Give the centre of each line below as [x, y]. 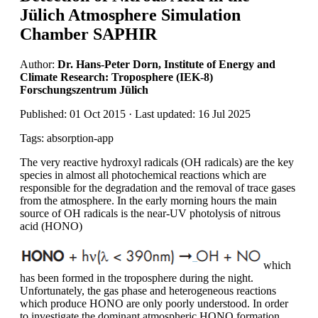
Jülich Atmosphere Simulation [130, 15]
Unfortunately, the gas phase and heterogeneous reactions [148, 290]
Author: [39, 64]
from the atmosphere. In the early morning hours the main [148, 200]
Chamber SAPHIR [88, 34]
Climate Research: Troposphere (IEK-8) [116, 77]
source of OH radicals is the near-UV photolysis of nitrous [150, 213]
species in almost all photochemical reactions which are [143, 175]
